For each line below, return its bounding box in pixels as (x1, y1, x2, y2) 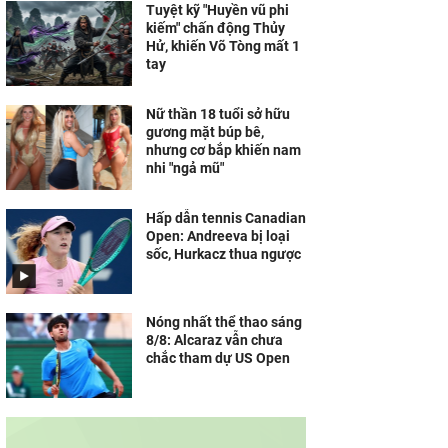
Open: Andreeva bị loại (146, 228, 290, 244)
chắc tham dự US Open (146, 350, 290, 366)
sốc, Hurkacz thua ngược (146, 246, 301, 262)
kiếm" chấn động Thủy (146, 20, 285, 36)
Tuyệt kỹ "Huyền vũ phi (146, 2, 289, 18)
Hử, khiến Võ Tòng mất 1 (146, 38, 300, 54)
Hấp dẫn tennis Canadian (146, 210, 306, 226)
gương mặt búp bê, (146, 124, 264, 140)
